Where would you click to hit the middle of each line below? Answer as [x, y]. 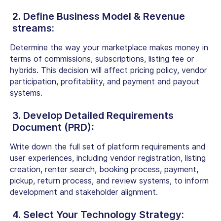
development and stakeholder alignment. [84, 192]
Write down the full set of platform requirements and [108, 147]
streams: [33, 28]
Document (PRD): [53, 127]
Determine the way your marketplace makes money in [109, 47]
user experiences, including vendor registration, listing [108, 158]
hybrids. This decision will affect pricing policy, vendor [109, 70]
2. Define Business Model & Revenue [99, 16]
